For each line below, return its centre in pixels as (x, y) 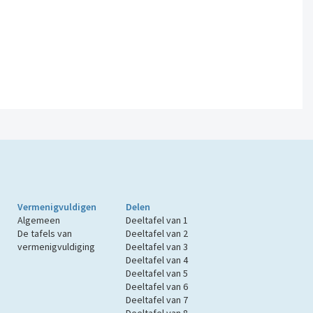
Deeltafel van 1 (157, 220)
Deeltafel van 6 (157, 287)
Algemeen (38, 220)
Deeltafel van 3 (157, 247)
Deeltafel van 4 (157, 260)
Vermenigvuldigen (57, 207)
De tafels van (44, 234)
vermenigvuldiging (56, 247)
